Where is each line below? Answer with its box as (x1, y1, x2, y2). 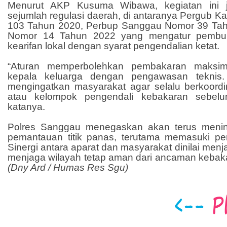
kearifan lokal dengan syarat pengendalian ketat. (8, 41, 219, 52)
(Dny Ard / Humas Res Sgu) (8, 162, 128, 173)
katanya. (8, 101, 45, 112)
